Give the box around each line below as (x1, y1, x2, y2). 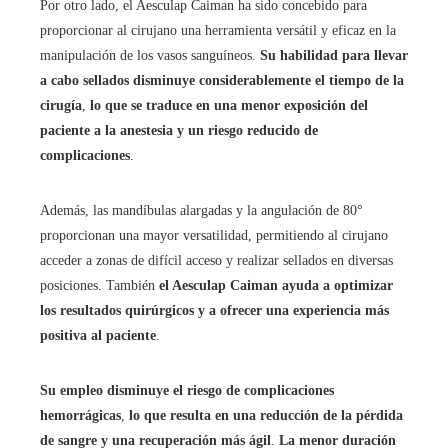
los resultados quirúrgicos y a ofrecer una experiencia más (40, 303, 389, 318)
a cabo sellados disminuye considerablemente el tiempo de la (40, 73, 404, 88)
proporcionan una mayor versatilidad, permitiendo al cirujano (40, 228, 388, 243)
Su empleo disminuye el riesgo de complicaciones (40, 383, 334, 398)
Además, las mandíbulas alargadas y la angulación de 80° (40, 203, 363, 218)
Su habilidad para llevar (260, 48, 408, 63)
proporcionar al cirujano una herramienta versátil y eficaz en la (40, 23, 396, 38)
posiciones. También (40, 278, 159, 293)
